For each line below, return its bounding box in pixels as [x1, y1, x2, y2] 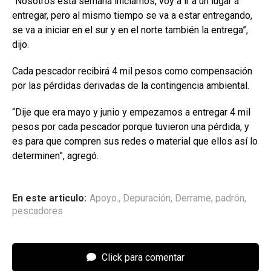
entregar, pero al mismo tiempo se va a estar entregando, [12, 9, 252, 21]
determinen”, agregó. [12, 149, 99, 162]
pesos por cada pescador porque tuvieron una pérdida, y [12, 120, 249, 132]
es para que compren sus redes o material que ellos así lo [12, 135, 258, 147]
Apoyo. [90, 192, 119, 204]
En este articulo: [12, 192, 87, 204]
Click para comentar [99, 251, 184, 263]
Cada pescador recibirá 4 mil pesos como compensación [12, 65, 252, 77]
